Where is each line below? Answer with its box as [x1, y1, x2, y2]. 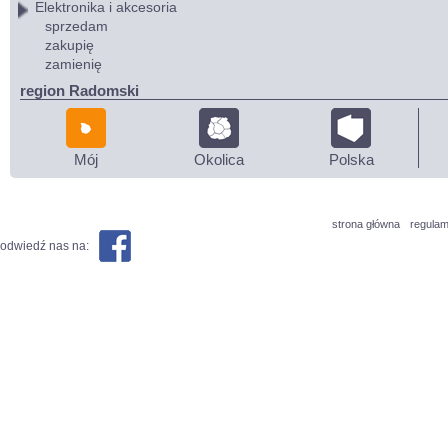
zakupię [45, 37, 94, 53]
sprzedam [45, 18, 108, 34]
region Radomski [20, 82, 139, 99]
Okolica [193, 151, 244, 168]
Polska [328, 151, 374, 168]
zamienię [45, 56, 102, 72]
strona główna [332, 218, 400, 230]
